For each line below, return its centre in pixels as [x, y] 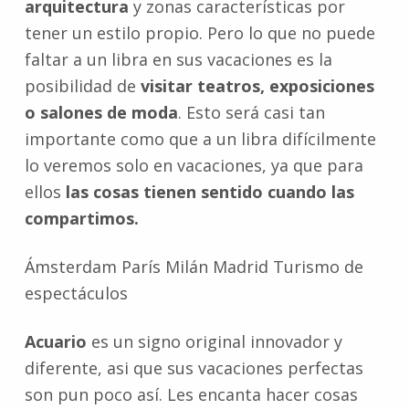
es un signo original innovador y [214, 342]
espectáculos [76, 294]
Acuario [55, 342]
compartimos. [81, 219]
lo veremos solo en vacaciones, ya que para [194, 166]
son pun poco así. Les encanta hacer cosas [191, 395]
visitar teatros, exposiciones [257, 86]
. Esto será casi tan [251, 113]
